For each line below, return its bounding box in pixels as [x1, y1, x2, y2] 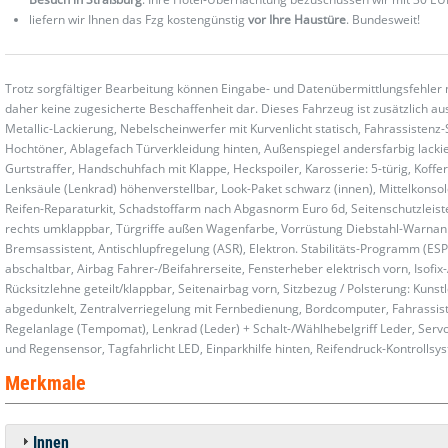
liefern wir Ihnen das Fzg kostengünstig [29, 10, 249, 28]
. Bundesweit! [346, 10, 421, 28]
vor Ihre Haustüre [248, 10, 347, 28]
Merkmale [5, 370, 87, 395]
